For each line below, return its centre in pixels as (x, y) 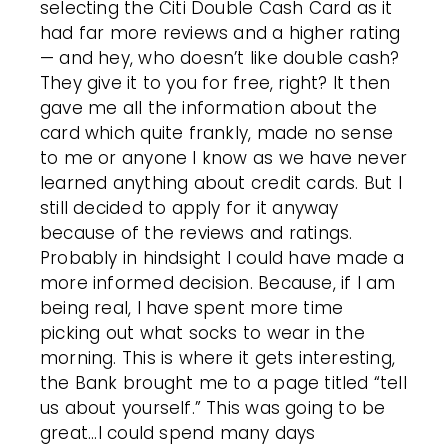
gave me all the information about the (208, 107)
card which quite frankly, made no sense (217, 132)
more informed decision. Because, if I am (218, 282)
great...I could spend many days (178, 432)
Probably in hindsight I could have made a (222, 257)
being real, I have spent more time (192, 307)
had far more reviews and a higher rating (220, 32)
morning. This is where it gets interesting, (218, 357)
